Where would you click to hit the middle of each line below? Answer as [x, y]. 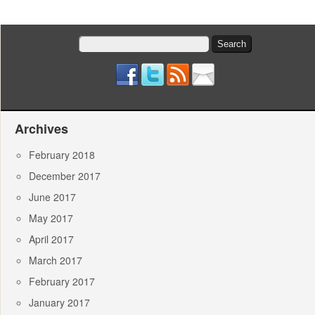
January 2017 [59, 303]
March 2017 [56, 261]
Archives [41, 129]
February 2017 [62, 282]
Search [94, 42]
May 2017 [51, 218]
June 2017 [52, 197]
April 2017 [51, 239]
